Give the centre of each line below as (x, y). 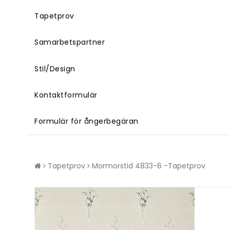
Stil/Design (55, 69)
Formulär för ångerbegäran (87, 121)
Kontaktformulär (66, 95)
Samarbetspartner (70, 42)
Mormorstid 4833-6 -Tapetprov (149, 166)
